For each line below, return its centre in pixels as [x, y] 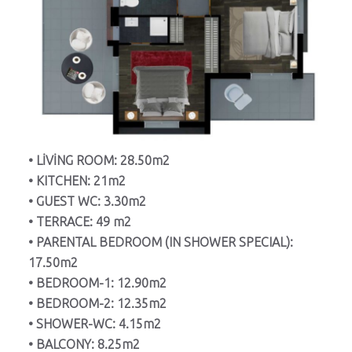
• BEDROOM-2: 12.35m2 [97, 303]
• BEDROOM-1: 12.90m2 [97, 282]
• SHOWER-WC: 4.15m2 [95, 323]
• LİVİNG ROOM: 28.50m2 [99, 160]
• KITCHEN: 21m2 [77, 180]
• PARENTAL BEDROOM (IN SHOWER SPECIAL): [161, 242]
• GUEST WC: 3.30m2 [87, 201]
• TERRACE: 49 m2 [80, 221]
